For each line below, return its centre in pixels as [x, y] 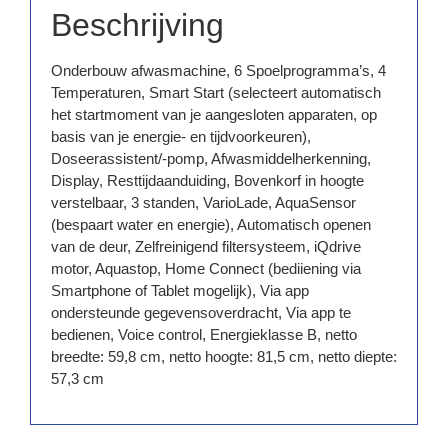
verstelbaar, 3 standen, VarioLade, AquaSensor [203, 202]
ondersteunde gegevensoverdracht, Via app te [201, 312]
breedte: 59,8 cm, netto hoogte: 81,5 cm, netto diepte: [224, 356]
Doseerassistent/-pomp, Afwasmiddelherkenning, [211, 158]
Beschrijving [137, 24]
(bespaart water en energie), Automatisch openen [211, 224]
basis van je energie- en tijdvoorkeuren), [181, 136]
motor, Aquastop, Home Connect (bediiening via [206, 268]
